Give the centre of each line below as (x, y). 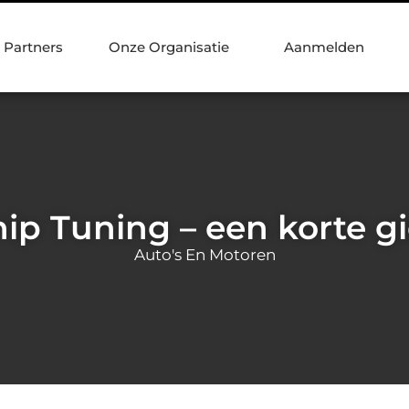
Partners (33, 47)
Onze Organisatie (169, 47)
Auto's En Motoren (204, 254)
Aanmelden (324, 47)
